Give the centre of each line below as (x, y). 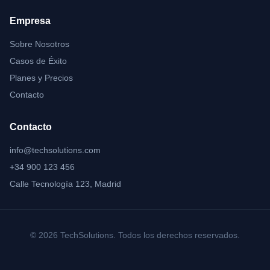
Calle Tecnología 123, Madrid (65, 184)
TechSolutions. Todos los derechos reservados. (149, 235)
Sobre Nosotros (39, 44)
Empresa (30, 21)
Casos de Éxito (38, 61)
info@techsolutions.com (55, 150)
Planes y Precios (41, 78)
